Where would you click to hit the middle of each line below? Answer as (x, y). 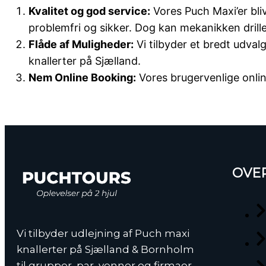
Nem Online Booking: (82, 78)
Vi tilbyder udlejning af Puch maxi (103, 233)
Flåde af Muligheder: (81, 45)
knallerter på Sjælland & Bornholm (105, 249)
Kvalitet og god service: (89, 11)
